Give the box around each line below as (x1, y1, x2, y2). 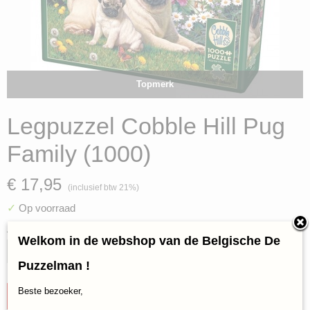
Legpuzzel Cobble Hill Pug (7, 113, 285, 139)
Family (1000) (7, 140, 151, 167)
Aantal (7, 224, 35, 235)
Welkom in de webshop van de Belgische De (18, 234, 280, 248)
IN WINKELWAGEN (46, 291, 130, 302)
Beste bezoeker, (18, 286, 83, 296)
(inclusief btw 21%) (68, 183, 139, 192)
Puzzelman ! (18, 259, 90, 273)
